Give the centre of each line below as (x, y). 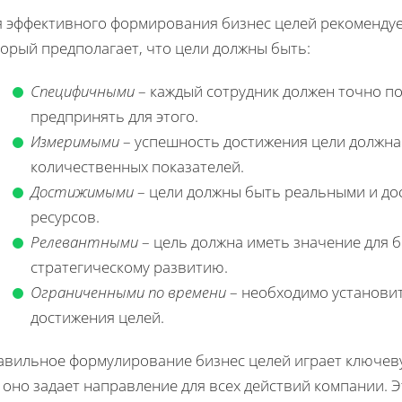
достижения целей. (97, 317)
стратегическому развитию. (129, 267)
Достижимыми (82, 191)
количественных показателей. (137, 166)
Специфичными (83, 91)
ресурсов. (65, 216)
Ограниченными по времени (128, 292)
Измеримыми (75, 141)
